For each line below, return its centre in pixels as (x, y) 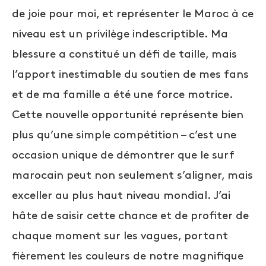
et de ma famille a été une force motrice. (122, 95)
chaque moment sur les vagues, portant (120, 236)
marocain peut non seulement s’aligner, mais (132, 175)
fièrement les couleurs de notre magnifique (128, 256)
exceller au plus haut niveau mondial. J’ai (121, 196)
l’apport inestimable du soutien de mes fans (130, 75)
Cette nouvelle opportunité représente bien (128, 115)
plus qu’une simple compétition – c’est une (124, 135)
